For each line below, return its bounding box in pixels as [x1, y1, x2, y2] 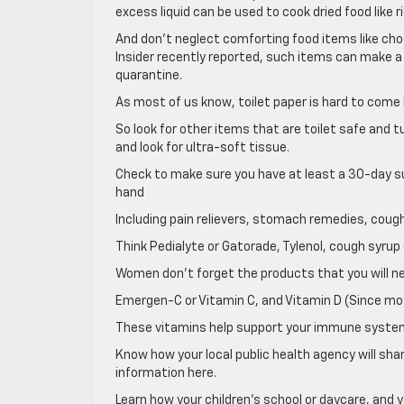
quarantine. [115, 69, 182, 82]
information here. [115, 367, 216, 380]
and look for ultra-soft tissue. [115, 142, 289, 154]
